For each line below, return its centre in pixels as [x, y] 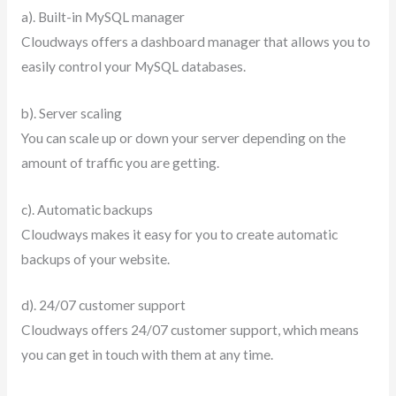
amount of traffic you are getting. [120, 162]
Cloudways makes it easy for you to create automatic [179, 234]
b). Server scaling [72, 113]
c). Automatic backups [88, 209]
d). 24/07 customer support [104, 305]
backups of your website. [95, 259]
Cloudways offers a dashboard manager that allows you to [195, 42]
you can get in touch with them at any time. [147, 355]
